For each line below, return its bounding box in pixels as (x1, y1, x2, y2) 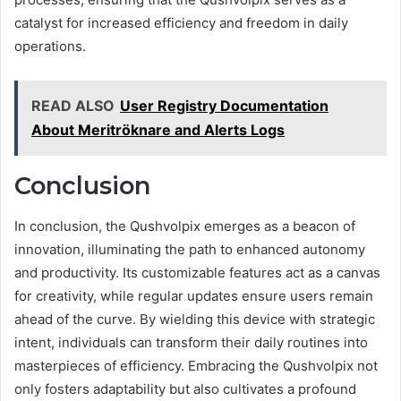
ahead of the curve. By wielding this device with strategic (14, 310, 375, 328)
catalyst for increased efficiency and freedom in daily (14, 14, 348, 32)
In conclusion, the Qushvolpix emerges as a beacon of (14, 217, 355, 235)
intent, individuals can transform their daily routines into (14, 333, 368, 351)
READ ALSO (31, 97, 115, 115)
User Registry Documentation (120, 97, 328, 115)
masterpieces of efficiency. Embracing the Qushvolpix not (14, 356, 378, 374)
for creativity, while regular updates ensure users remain (14, 286, 373, 304)
